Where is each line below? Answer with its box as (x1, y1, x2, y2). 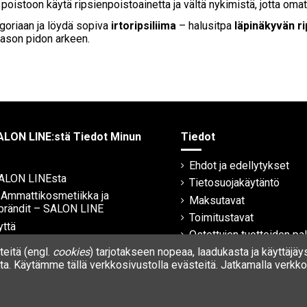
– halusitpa (176, 19, 234, 33)
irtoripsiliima (111, 19, 176, 33)
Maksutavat (189, 193, 245, 207)
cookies (53, 245, 90, 259)
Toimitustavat (189, 210, 254, 224)
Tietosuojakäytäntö (189, 176, 280, 190)
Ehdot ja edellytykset (189, 158, 290, 172)
